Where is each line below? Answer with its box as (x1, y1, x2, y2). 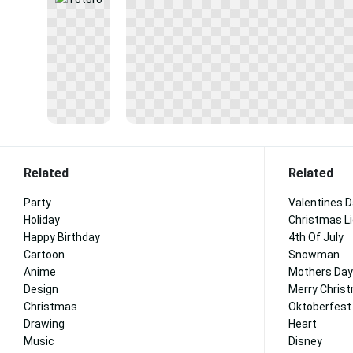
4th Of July (288, 231, 344, 243)
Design (24, 283, 58, 295)
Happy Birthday (24, 231, 100, 243)
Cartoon (24, 248, 65, 261)
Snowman (288, 248, 340, 261)
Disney (288, 335, 322, 347)
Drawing (24, 318, 65, 330)
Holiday (24, 214, 60, 226)
